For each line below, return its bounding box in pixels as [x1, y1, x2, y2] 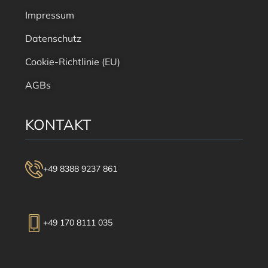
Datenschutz [25, 32, 81, 44]
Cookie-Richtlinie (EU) [25, 55, 120, 68]
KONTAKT [25, 115, 92, 133]
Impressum [25, 8, 74, 21]
